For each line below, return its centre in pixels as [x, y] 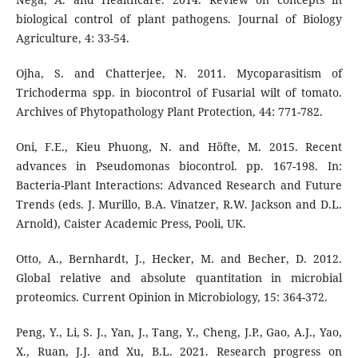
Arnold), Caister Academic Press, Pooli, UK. [131, 224]
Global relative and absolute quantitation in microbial [179, 278]
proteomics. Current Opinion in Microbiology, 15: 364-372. [171, 297]
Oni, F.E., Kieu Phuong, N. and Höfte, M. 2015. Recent [179, 147]
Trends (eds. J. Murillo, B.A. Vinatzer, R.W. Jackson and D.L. [179, 205]
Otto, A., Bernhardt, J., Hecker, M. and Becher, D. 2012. [179, 259]
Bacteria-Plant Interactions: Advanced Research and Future [179, 185]
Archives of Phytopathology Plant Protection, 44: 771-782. [169, 112]
